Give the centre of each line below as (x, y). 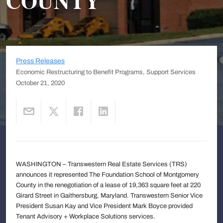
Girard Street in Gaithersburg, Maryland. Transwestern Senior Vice (109, 195)
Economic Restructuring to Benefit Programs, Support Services (106, 72)
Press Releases (40, 61)
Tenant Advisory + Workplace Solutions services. (86, 216)
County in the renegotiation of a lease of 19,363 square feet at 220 (108, 185)
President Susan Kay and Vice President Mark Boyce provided (104, 206)
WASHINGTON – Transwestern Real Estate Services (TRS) (102, 164)
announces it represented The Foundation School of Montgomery (108, 174)
